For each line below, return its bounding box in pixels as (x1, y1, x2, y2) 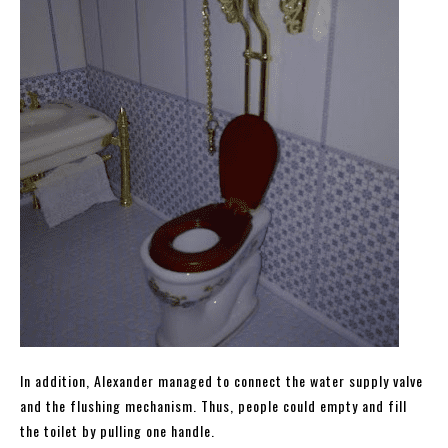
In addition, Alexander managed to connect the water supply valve (20, 370, 423, 392)
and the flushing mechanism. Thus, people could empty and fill (20, 395, 407, 417)
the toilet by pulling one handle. (20, 420, 215, 442)
